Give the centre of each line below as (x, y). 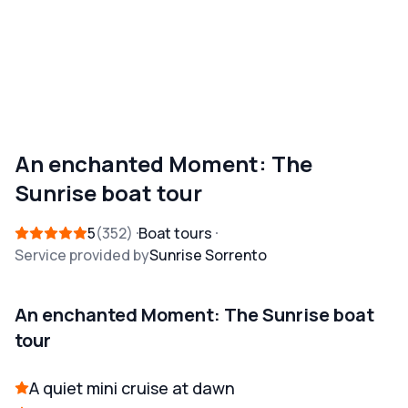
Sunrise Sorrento (208, 255)
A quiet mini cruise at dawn (132, 388)
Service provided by (82, 255)
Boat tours (175, 234)
